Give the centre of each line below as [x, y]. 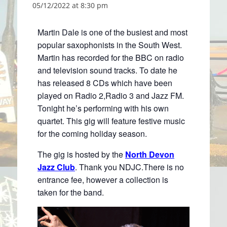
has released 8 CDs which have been [105, 83]
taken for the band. [71, 192]
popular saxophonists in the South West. [110, 45]
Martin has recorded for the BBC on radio [111, 57]
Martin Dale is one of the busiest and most [112, 32]
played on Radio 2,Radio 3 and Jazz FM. [111, 95]
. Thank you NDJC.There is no [129, 167]
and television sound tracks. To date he [107, 70]
